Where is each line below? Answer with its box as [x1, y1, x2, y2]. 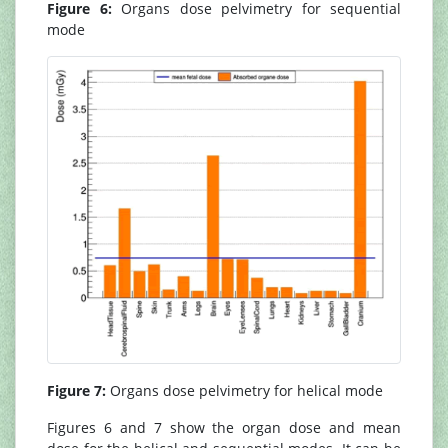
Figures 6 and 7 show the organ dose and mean [47, 418, 401, 438]
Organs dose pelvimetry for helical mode [106, 381, 383, 401]
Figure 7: [47, 381, 106, 401]
